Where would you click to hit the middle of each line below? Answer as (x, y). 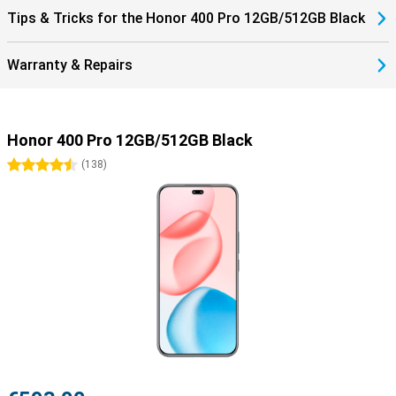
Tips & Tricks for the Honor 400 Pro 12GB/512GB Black (186, 18)
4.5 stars (68, 165)
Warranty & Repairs (70, 65)
